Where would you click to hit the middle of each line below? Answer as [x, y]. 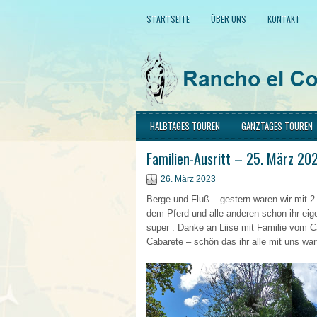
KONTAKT [284, 19]
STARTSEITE [168, 19]
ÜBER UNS [229, 19]
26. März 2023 [188, 179]
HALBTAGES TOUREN [185, 126]
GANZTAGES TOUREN [277, 126]
